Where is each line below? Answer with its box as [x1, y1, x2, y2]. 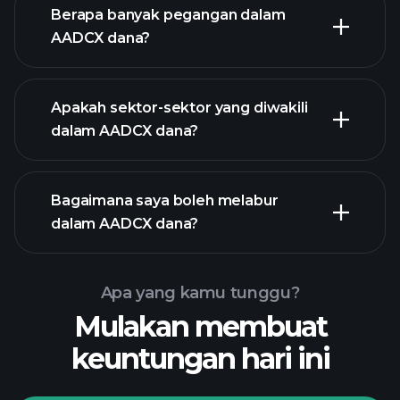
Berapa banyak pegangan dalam [51, 6, 286, 23]
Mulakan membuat [73, 309, 327, 344]
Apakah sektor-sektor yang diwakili [51, 99, 308, 116]
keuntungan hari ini [71, 341, 329, 376]
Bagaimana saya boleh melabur [51, 192, 279, 209]
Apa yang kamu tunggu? [100, 283, 300, 303]
